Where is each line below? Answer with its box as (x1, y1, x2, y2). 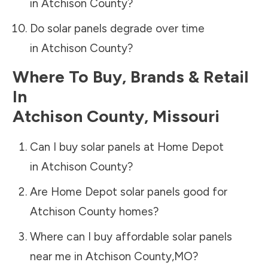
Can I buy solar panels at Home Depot (29, 139, 224, 154)
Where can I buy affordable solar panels (29, 229, 232, 243)
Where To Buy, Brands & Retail (13, 66, 248, 87)
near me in (29, 249, 86, 263)
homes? (115, 204, 159, 218)
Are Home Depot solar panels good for (29, 184, 227, 199)
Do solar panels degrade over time (29, 21, 205, 35)
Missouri (153, 105, 220, 126)
